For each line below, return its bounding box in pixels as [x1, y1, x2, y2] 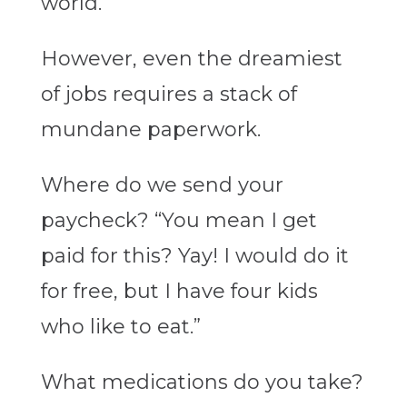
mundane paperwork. [40, 117, 261, 143]
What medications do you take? [40, 370, 363, 395]
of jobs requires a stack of [40, 82, 297, 107]
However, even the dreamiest [40, 46, 342, 72]
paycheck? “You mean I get [40, 208, 317, 233]
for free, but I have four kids [40, 279, 318, 304]
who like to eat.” [40, 314, 201, 340]
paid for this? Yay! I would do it [40, 243, 349, 269]
